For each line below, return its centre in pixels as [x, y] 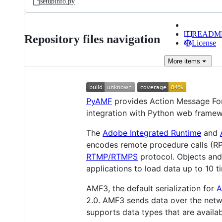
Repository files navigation [92, 39]
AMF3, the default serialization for [151, 188]
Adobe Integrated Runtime [152, 133]
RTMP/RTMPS [112, 157]
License [204, 43]
